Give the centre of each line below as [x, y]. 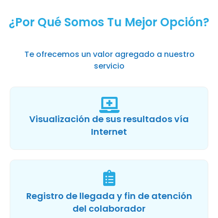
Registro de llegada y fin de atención [109, 196]
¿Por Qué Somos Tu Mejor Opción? [109, 22]
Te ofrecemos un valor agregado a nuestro [109, 54]
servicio [109, 66]
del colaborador [109, 208]
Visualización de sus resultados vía [109, 119]
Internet [109, 131]
